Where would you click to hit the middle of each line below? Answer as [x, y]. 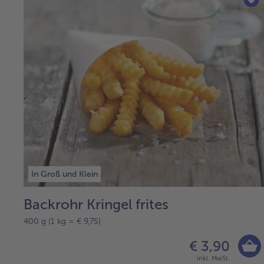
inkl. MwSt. [213, 259]
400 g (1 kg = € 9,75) [62, 222]
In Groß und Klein [65, 174]
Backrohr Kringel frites [96, 204]
